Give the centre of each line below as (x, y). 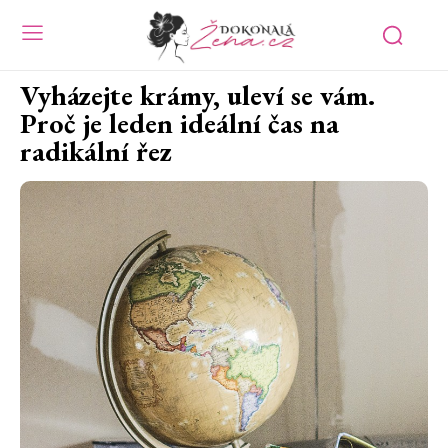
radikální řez (96, 151)
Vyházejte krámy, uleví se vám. (197, 95)
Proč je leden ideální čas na (179, 123)
